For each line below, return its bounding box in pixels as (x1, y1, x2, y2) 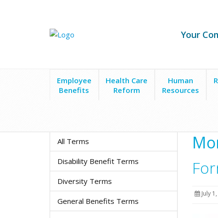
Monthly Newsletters (124, 113, 185, 122)
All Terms (57, 136, 89, 146)
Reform (113, 85, 140, 95)
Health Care (106, 75, 148, 85)
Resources (162, 85, 200, 95)
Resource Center (66, 113, 116, 122)
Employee (56, 75, 91, 85)
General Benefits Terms (57, 196, 139, 206)
